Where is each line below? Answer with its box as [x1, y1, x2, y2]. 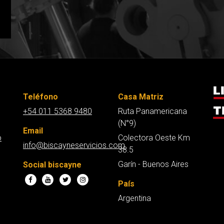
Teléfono [23, 91, 58, 101]
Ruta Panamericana [118, 106, 187, 116]
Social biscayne [23, 159, 81, 169]
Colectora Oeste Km [118, 132, 190, 142]
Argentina [118, 193, 151, 203]
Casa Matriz [118, 91, 163, 101]
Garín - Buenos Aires [118, 159, 188, 169]
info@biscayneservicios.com [23, 140, 125, 150]
